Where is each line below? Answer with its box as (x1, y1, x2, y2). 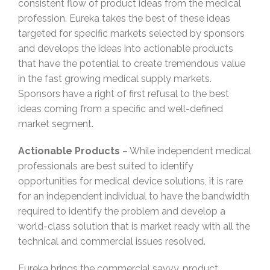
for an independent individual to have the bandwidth (18, 190, 250, 202)
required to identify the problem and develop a (18, 206, 225, 218)
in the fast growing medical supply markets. (18, 73, 212, 85)
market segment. (18, 118, 93, 130)
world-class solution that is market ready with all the (18, 221, 250, 233)
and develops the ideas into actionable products (18, 43, 233, 55)
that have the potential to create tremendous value (18, 58, 245, 70)
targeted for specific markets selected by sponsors (18, 28, 245, 40)
